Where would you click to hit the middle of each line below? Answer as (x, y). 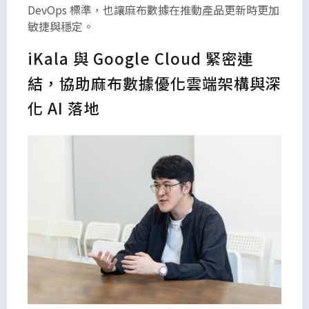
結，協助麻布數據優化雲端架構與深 (154, 82)
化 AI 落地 (63, 107)
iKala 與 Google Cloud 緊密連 (140, 58)
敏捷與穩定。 (61, 26)
